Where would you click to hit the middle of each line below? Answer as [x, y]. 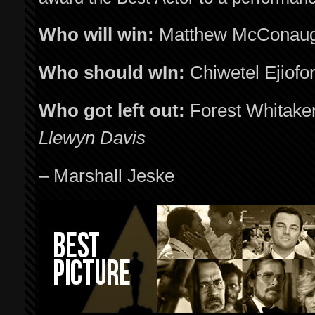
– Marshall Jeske [107, 176]
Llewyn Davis [92, 138]
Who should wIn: [112, 72]
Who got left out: [112, 110]
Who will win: [96, 34]
